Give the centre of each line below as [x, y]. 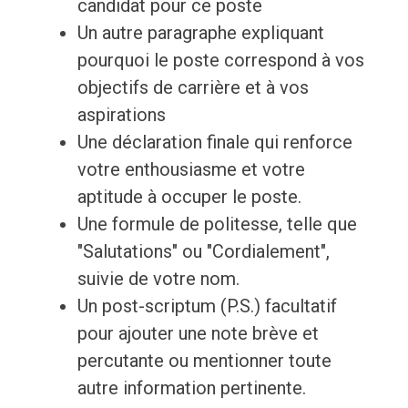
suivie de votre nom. [158, 279]
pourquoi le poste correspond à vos [220, 61]
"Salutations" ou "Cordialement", [203, 252]
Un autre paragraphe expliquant [200, 33]
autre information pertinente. [191, 388]
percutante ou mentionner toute [204, 361]
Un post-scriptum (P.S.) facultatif [207, 306]
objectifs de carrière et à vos [193, 88]
